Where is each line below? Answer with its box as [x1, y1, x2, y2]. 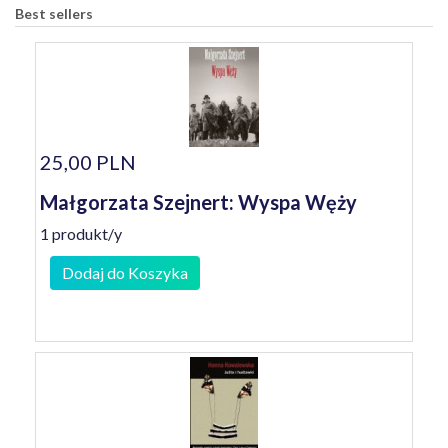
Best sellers [15, 5, 93, 22]
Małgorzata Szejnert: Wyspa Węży [40, 190, 357, 214]
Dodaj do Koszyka [62, 263, 188, 282]
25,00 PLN [40, 150, 136, 174]
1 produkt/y [40, 224, 122, 243]
